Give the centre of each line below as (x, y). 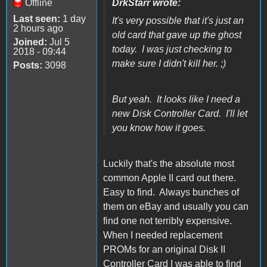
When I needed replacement (163, 235)
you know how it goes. (159, 128)
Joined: (30, 42)
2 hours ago (38, 28)
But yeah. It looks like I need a (176, 99)
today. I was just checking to (172, 49)
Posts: (28, 65)
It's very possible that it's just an (178, 20)
